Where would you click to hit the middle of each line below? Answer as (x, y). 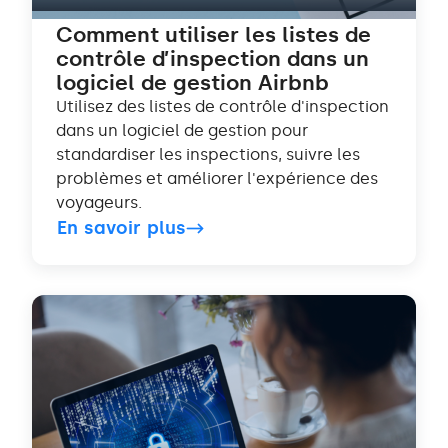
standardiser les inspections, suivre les (208, 155)
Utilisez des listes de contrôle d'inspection (222, 107)
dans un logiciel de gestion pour (182, 131)
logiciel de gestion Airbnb (192, 83)
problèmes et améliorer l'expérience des (217, 179)
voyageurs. (99, 203)
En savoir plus (122, 228)
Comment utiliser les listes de (213, 35)
